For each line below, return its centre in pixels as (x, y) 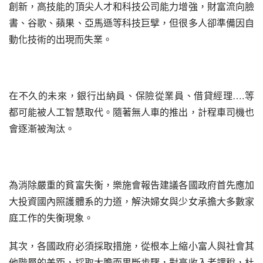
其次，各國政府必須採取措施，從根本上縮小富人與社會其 (131, 246)
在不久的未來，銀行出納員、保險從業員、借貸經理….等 (131, 95)
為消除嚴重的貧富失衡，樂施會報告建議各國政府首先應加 (131, 185)
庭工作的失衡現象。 (51, 218)
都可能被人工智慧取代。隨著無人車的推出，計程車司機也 (131, 112)
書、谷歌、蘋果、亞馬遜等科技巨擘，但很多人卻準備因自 (131, 23)
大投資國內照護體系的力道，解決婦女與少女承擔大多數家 (131, 201)
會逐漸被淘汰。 (42, 128)
